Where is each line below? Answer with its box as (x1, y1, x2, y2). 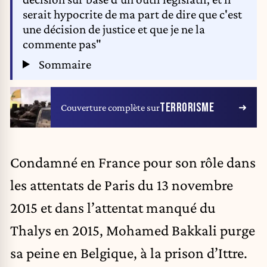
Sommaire (36, 57, 91, 72)
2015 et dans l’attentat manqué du (10, 198, 216, 216)
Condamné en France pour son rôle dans (10, 153, 256, 170)
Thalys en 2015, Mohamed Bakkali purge (10, 221, 255, 238)
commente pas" (23, 37, 101, 52)
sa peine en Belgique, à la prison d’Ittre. (10, 244, 247, 261)
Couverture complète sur (61, 101, 160, 113)
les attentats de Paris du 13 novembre (10, 176, 233, 193)
